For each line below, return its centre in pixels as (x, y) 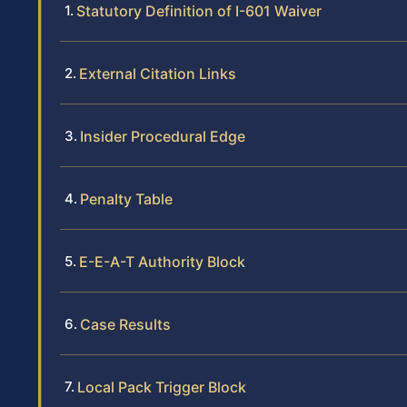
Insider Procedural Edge (163, 137)
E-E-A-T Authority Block (162, 262)
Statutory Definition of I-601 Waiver (199, 11)
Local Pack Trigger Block (162, 387)
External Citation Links (158, 74)
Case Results (125, 325)
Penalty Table (126, 199)
